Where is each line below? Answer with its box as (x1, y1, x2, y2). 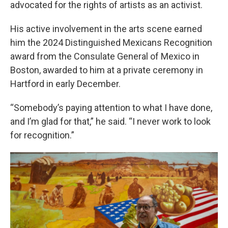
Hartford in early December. (10, 78, 121, 89)
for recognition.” (10, 130, 74, 140)
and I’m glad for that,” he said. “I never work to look (10, 116, 211, 127)
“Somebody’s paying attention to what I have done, (10, 102, 212, 113)
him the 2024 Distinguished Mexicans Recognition (10, 37, 212, 48)
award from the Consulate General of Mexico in (10, 51, 199, 62)
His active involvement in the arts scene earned (10, 23, 202, 34)
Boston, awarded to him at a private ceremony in (10, 65, 203, 75)
